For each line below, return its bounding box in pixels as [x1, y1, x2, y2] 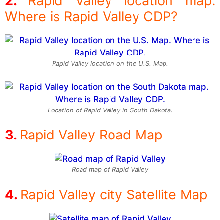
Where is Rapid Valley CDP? [5, 8, 178, 25]
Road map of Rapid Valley [72, 165, 148, 174]
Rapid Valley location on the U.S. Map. [52, 59, 168, 68]
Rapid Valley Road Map [20, 127, 162, 143]
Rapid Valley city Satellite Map [20, 186, 207, 203]
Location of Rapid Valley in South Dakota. [47, 106, 173, 114]
